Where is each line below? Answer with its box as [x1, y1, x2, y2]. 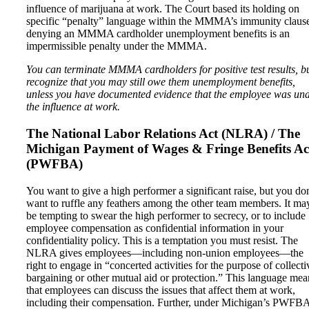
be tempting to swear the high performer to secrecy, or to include [26, 210, 306, 222]
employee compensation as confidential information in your [26, 222, 283, 235]
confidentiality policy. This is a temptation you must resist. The [26, 235, 298, 247]
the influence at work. [26, 101, 120, 113]
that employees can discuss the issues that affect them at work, [26, 284, 295, 297]
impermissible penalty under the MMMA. [26, 40, 210, 52]
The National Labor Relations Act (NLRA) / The [26, 126, 300, 141]
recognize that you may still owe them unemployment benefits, [26, 76, 295, 88]
